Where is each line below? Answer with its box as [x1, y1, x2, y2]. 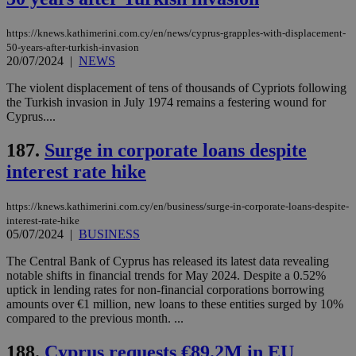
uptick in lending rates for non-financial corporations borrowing [6, 282, 324, 296]
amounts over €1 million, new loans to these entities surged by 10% [6, 296, 343, 311]
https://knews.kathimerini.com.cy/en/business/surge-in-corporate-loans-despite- [6, 199, 349, 212]
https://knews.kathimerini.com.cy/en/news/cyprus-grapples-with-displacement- [6, 27, 346, 40]
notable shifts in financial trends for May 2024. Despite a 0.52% [6, 268, 326, 282]
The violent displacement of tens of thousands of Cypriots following [6, 81, 346, 95]
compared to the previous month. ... [6, 311, 184, 325]
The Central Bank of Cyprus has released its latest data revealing [6, 253, 329, 268]
